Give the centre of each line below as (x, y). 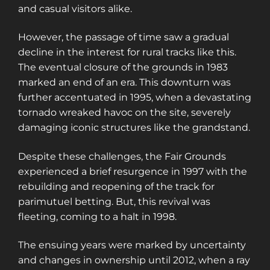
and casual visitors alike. (75, 9)
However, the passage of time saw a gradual (124, 37)
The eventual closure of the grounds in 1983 (123, 67)
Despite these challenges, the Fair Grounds (122, 156)
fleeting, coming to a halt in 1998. (97, 216)
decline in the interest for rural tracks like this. (127, 52)
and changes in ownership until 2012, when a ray (134, 260)
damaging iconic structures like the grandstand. (134, 128)
